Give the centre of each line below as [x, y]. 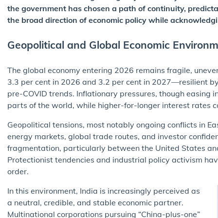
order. [18, 171]
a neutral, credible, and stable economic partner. [95, 202]
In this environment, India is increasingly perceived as [104, 191]
